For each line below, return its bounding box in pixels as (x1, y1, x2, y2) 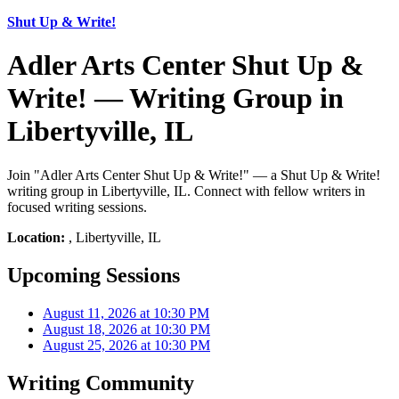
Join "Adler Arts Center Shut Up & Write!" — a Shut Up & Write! (7, 167, 380, 183)
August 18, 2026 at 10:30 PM (43, 321, 210, 337)
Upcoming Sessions (7, 263, 180, 287)
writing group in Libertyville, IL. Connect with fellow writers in (7, 183, 365, 199)
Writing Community (7, 370, 194, 395)
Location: (7, 229, 65, 245)
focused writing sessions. (7, 199, 147, 215)
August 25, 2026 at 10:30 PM (43, 337, 210, 353)
